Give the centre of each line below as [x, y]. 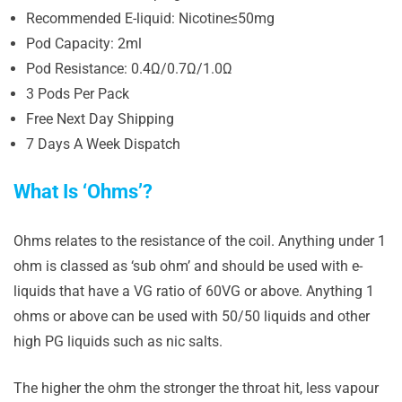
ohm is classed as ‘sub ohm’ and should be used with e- [188, 266]
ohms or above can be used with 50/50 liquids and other [192, 316]
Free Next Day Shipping [100, 118]
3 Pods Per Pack [78, 93]
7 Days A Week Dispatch [103, 144]
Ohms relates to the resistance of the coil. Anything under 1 [200, 240]
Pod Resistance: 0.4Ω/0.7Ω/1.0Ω [129, 68]
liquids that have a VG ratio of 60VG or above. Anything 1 [194, 291]
